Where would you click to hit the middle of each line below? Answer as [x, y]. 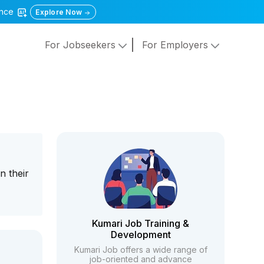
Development [141, 235]
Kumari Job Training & [141, 223]
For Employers [176, 45]
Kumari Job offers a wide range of [141, 250]
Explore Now [60, 12]
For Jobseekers [81, 45]
